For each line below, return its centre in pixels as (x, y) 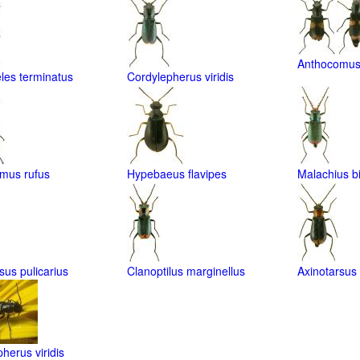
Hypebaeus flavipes (177, 174)
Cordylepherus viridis (181, 76)
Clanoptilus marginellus (186, 271)
